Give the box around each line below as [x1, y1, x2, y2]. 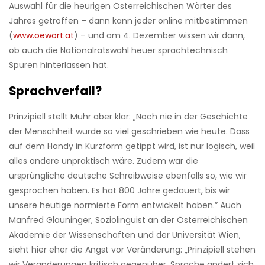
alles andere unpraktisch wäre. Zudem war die [9, 155, 198, 167]
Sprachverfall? [9, 83, 102, 100]
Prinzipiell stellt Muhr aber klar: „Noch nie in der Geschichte [9, 111, 248, 123]
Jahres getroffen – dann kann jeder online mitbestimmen [9, 15, 248, 27]
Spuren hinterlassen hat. [9, 59, 109, 72]
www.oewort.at [13, 30, 74, 42]
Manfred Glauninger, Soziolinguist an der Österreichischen [9, 214, 248, 227]
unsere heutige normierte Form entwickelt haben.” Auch [9, 199, 241, 212]
